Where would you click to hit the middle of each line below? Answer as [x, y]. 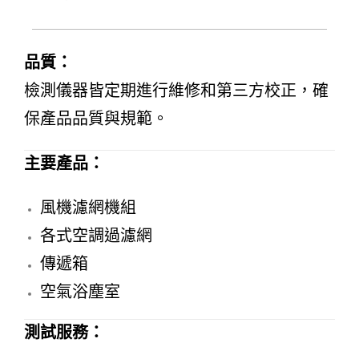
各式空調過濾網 [96, 236]
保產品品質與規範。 [96, 119]
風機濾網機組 [88, 208]
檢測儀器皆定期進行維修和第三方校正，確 [176, 91]
